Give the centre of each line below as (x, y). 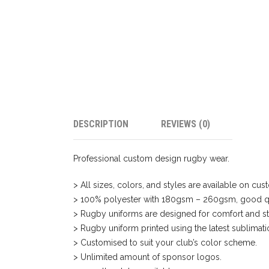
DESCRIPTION (101, 124)
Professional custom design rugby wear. (151, 159)
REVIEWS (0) (186, 124)
